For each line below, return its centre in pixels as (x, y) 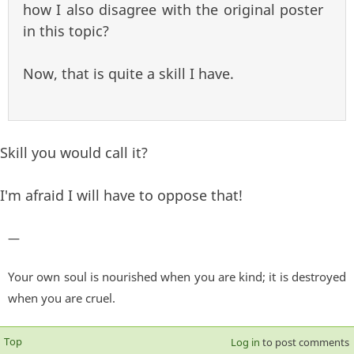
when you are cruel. (62, 298)
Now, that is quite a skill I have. (128, 73)
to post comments (304, 343)
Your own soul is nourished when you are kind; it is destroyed (177, 277)
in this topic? (66, 30)
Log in (245, 343)
